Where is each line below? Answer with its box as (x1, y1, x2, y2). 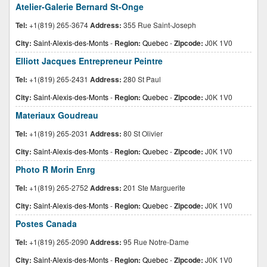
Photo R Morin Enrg (15, 163, 95, 175)
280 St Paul (122, 74, 161, 84)
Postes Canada (15, 218, 77, 229)
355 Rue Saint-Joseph (122, 20, 196, 30)
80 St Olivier (122, 128, 163, 138)
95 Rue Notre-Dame (122, 237, 189, 247)
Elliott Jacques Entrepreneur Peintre (15, 55, 163, 67)
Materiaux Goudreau (15, 109, 98, 121)
